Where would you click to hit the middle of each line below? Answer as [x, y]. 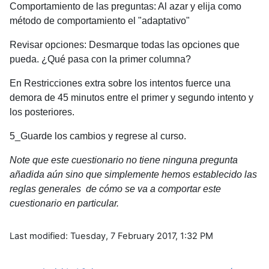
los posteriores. [42, 112]
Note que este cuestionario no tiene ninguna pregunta [124, 160]
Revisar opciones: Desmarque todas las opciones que [125, 44]
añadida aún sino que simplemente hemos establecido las [133, 174]
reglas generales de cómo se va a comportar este [115, 189]
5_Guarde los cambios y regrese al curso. [98, 136]
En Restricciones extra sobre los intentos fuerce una [120, 83]
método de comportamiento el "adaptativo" [100, 20]
